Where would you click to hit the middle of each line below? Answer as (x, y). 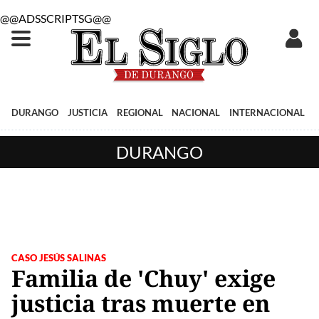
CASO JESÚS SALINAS (59, 257)
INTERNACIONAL (267, 112)
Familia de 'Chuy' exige (143, 278)
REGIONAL (140, 112)
